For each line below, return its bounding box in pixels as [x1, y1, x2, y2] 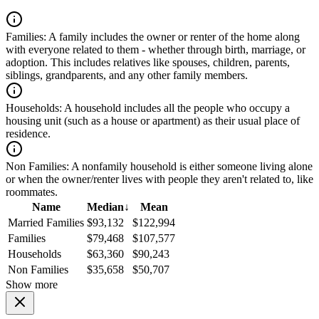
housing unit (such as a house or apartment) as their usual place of [6, 115, 300, 127]
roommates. [6, 186, 58, 199]
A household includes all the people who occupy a [62, 102, 290, 115]
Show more [6, 278, 58, 291]
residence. [6, 127, 51, 140]
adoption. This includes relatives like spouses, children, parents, [6, 56, 290, 69]
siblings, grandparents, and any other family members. [6, 69, 248, 82]
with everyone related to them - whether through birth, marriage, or [6, 43, 305, 56]
